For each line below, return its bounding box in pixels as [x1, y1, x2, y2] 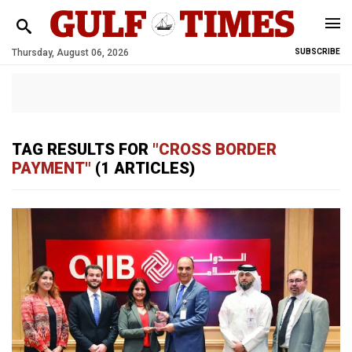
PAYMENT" [12, 159, 91, 178]
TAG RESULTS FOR [12, 140, 152, 159]
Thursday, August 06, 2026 [12, 47, 129, 58]
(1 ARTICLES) [91, 159, 195, 178]
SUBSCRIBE [295, 47, 340, 56]
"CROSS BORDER [152, 140, 277, 159]
